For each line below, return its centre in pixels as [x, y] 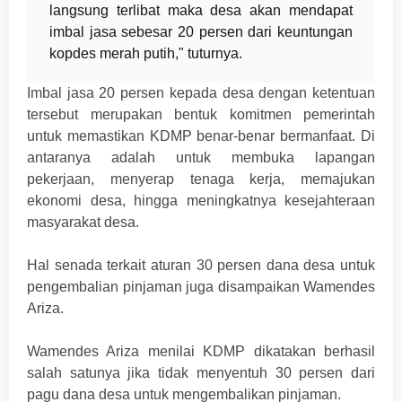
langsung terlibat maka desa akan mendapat [201, 11]
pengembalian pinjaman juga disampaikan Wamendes [201, 287]
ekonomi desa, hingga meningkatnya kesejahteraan [201, 201]
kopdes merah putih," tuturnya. [146, 54]
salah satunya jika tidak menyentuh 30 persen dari [201, 373]
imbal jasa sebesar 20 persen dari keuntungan [201, 32]
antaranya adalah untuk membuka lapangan [201, 158]
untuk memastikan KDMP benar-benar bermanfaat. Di [201, 136]
